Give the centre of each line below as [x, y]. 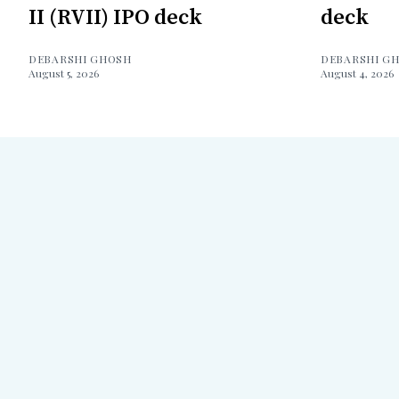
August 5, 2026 [64, 73]
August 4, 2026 [357, 73]
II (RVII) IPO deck [115, 18]
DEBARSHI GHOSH [80, 59]
